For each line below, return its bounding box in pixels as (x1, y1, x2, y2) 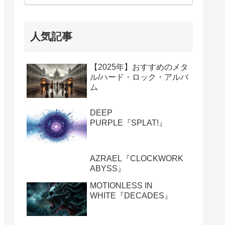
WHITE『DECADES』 (90, 191, 172, 200)
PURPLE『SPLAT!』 (90, 118, 167, 127)
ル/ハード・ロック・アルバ (90, 73, 188, 82)
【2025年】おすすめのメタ (90, 63, 188, 72)
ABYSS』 (90, 164, 126, 173)
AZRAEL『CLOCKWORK (90, 154, 183, 163)
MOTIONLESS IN (90, 181, 153, 190)
